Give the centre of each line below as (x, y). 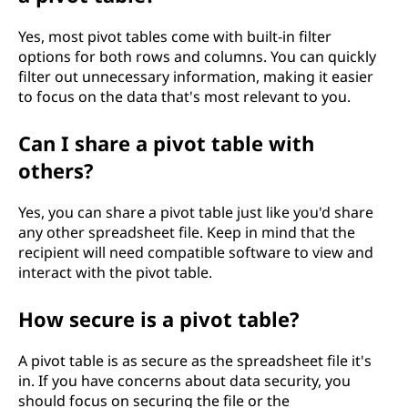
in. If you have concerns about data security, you (184, 381)
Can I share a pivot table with (166, 143)
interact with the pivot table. (115, 272)
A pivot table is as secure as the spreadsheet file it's (195, 361)
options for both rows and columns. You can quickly (197, 56)
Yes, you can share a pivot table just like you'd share (196, 212)
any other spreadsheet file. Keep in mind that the (187, 232)
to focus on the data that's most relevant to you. (184, 97)
